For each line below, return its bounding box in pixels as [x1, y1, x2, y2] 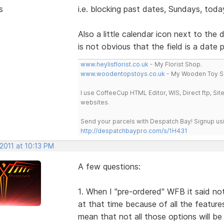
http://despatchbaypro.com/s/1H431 [80, 126, 187, 134]
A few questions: [77, 161, 140, 171]
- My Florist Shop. [148, 60, 202, 68]
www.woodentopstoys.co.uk [80, 69, 165, 77]
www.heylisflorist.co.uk [80, 60, 148, 68]
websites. [80, 98, 109, 106]
